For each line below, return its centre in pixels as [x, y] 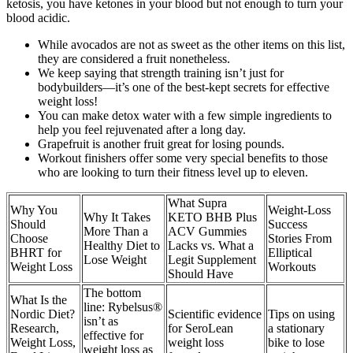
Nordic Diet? [43, 314]
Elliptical [290, 252]
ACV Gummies [207, 231]
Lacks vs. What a [211, 245]
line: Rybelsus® [123, 307]
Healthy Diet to [122, 245]
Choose [29, 238]
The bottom [112, 292]
